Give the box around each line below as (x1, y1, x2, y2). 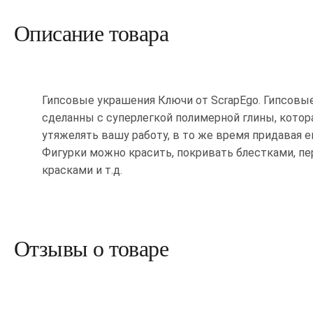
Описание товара (14, 21, 168, 46)
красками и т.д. (42, 163, 122, 177)
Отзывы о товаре (14, 236, 168, 261)
